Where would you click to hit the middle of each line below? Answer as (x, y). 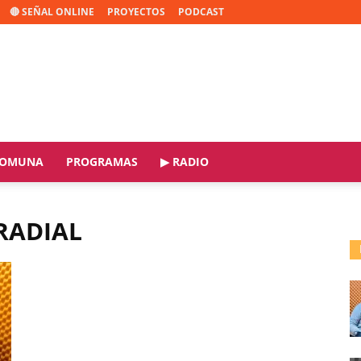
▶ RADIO (185, 162)
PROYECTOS (136, 12)
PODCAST (201, 12)
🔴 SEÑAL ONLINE (52, 12)
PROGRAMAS (102, 162)
